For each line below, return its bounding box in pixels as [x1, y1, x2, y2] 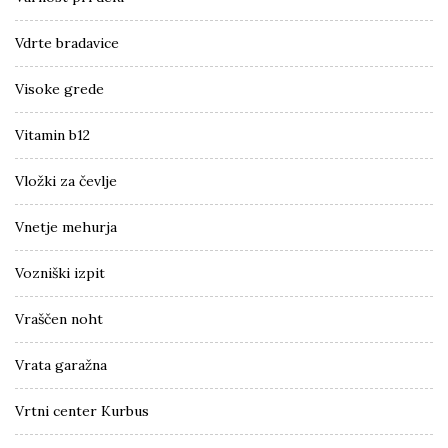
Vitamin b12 [15, 125, 90, 144]
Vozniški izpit [15, 263, 105, 282]
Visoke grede [15, 79, 104, 98]
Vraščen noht [15, 309, 103, 328]
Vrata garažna [15, 355, 107, 374]
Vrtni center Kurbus [15, 401, 149, 420]
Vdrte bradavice [15, 33, 119, 52]
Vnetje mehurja [15, 217, 117, 236]
